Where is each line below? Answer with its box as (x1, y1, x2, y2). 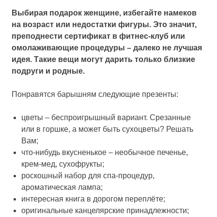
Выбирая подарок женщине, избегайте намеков (12, 8, 197, 17)
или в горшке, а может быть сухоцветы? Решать (21, 124, 193, 133)
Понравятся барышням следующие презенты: (12, 90, 178, 98)
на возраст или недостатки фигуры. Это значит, (12, 20, 197, 29)
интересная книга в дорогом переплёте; (21, 194, 165, 203)
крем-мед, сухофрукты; (21, 159, 104, 168)
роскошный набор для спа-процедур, (21, 171, 155, 180)
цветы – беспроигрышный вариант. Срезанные (21, 113, 191, 122)
